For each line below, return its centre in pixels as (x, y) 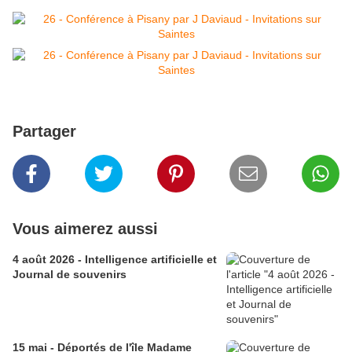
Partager (44, 132)
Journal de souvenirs (70, 275)
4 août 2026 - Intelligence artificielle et (115, 260)
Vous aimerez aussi (85, 229)
